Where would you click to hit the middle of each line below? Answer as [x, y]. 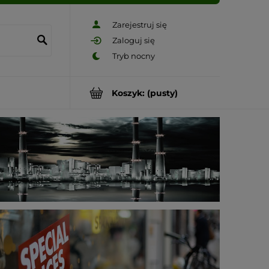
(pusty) [162, 93]
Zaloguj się [134, 40]
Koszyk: [128, 93]
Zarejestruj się [140, 24]
